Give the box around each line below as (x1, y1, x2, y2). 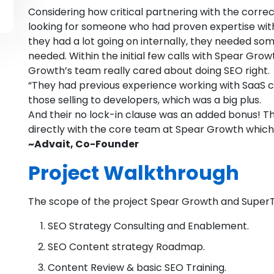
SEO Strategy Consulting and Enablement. (48, 219, 249, 234)
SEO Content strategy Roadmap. (48, 240, 205, 254)
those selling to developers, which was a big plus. (28, 93, 261, 108)
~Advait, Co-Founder (28, 137, 139, 152)
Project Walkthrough (28, 159, 239, 187)
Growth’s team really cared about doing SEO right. (28, 64, 270, 78)
